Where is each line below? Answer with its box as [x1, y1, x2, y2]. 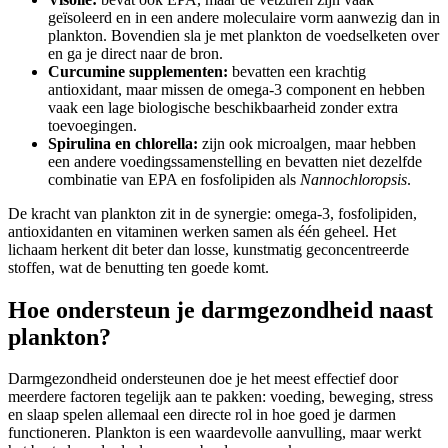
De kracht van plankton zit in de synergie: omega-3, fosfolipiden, [8, 204, 417, 222]
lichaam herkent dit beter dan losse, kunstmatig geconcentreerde [8, 240, 409, 258]
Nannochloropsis [300, 170, 407, 188]
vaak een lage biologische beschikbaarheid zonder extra [48, 98, 398, 116]
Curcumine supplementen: [48, 62, 228, 80]
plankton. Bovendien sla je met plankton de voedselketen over [48, 26, 439, 44]
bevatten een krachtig [228, 62, 366, 80]
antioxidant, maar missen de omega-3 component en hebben [48, 80, 425, 98]
